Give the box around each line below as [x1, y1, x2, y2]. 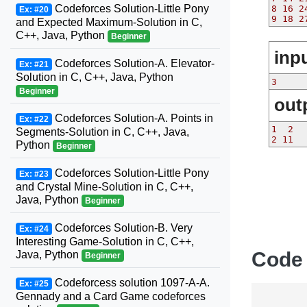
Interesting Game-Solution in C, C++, [16, 236, 194, 247]
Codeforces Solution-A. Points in [51, 112, 213, 124]
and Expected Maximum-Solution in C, [16, 16, 202, 28]
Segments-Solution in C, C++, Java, [16, 126, 189, 138]
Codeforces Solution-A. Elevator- [51, 58, 214, 69]
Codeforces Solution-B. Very [51, 222, 193, 234]
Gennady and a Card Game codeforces [16, 291, 206, 302]
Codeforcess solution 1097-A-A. [51, 277, 210, 288]
